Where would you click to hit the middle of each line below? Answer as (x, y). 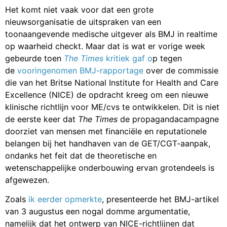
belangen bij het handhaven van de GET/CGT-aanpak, (108, 144)
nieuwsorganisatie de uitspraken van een (83, 22)
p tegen (167, 59)
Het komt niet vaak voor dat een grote (79, 10)
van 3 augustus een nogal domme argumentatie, (98, 212)
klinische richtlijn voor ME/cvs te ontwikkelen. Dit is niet (112, 107)
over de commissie (181, 71)
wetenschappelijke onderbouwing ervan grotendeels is (110, 168)
